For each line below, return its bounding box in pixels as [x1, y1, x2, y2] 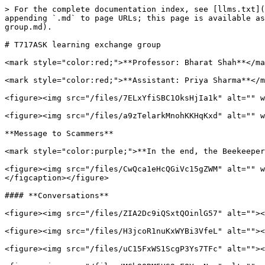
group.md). [5, 22, 52, 31]
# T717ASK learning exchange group [5, 40, 161, 49]
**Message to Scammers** [5, 129, 114, 138]
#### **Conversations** [5, 191, 109, 200]
